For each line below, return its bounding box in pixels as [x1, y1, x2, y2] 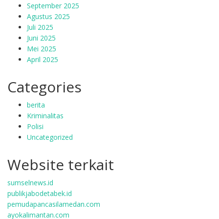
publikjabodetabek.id [7, 189, 72, 198]
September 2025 [27, 1, 79, 10]
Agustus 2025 [27, 12, 70, 21]
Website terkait [7, 154, 114, 175]
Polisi [27, 122, 44, 131]
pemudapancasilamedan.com [7, 199, 100, 209]
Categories [7, 77, 82, 97]
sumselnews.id [7, 178, 53, 187]
